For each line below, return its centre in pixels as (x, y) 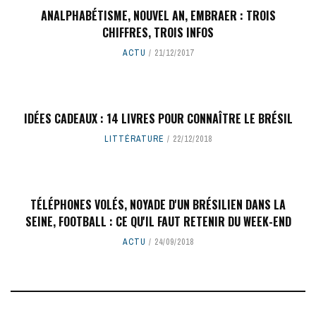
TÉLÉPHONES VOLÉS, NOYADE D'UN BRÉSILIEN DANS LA (158, 204)
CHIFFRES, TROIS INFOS (158, 32)
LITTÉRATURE (134, 139)
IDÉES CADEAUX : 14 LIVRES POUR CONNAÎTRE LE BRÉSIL (158, 118)
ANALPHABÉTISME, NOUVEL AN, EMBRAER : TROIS (158, 15)
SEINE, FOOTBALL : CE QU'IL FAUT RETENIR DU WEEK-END (158, 221)
